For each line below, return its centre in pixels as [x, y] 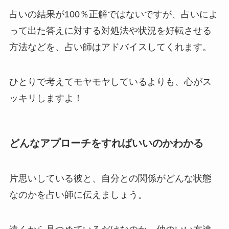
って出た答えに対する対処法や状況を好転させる [110, 30]
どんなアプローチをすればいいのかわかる [106, 143]
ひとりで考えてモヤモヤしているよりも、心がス [110, 82]
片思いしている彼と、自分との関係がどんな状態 [110, 179]
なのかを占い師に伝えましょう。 [78, 195]
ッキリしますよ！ [46, 98]
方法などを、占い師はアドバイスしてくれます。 [110, 47]
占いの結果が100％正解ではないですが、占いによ [113, 14]
